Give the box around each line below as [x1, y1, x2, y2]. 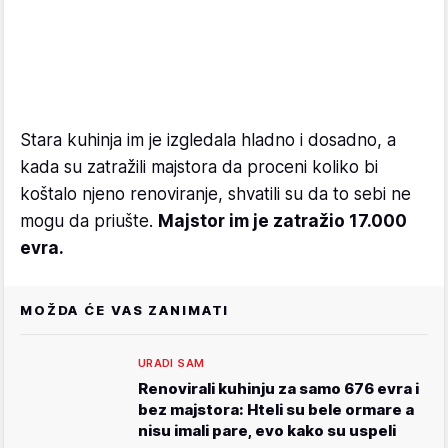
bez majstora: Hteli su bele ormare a [138, 399, 414, 419]
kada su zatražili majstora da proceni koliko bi [20, 156, 378, 177]
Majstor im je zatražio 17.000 [158, 210, 407, 231]
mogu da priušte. [20, 210, 158, 231]
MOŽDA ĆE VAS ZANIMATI [20, 301, 230, 318]
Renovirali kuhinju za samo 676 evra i [138, 378, 419, 398]
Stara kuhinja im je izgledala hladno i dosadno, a [20, 129, 396, 150]
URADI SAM [138, 355, 205, 370]
